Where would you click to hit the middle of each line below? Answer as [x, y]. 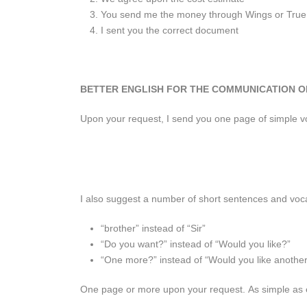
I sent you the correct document [171, 30]
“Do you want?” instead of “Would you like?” [196, 244]
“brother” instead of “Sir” [153, 229]
